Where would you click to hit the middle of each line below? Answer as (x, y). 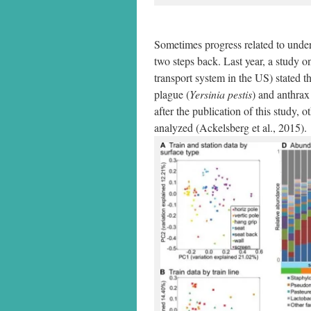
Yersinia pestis (221, 94)
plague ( (172, 94)
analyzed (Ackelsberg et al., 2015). (230, 128)
